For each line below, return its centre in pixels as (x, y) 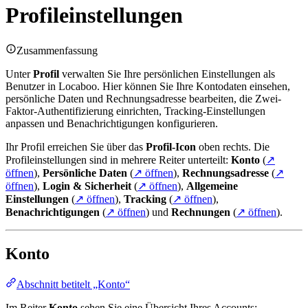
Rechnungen (201, 212)
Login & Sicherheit (87, 186)
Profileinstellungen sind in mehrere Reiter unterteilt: (118, 159)
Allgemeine (212, 186)
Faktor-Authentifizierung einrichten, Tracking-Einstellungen (135, 111)
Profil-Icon (171, 146)
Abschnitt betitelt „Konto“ (73, 284)
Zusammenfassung (57, 50)
